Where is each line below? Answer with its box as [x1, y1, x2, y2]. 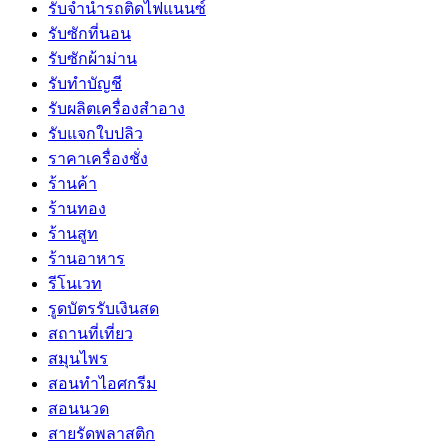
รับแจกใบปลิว [48, 124, 143, 142]
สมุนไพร [48, 349, 108, 367]
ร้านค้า [48, 174, 97, 192]
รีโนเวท [48, 274, 102, 292]
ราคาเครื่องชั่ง [48, 149, 148, 167]
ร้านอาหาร [48, 249, 125, 267]
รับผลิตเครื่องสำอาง [48, 99, 185, 117]
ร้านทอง [48, 199, 106, 217]
